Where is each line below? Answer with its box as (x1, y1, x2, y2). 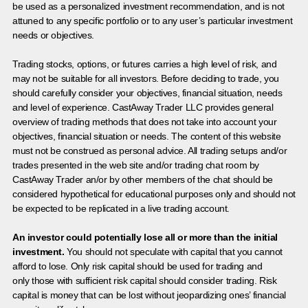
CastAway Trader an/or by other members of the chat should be (12, 173, 274, 185)
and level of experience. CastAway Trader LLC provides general (12, 101, 274, 113)
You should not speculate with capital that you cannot (64, 245, 283, 257)
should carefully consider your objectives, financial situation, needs (12, 87, 283, 98)
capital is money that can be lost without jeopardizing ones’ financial (12, 289, 287, 300)
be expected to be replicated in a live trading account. (12, 202, 230, 214)
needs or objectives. (12, 29, 94, 41)
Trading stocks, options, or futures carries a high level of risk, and (12, 58, 277, 69)
